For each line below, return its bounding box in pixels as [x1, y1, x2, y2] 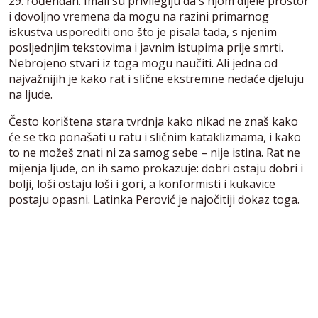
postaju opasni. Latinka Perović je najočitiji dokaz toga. [9, 191, 300, 207]
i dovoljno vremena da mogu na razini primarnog [9, 8, 269, 24]
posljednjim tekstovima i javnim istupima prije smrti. [9, 39, 283, 55]
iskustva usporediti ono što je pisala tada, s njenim [9, 23, 277, 40]
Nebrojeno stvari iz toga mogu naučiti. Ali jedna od [9, 55, 278, 71]
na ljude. [9, 86, 53, 102]
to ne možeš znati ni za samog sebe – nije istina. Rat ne [9, 144, 300, 160]
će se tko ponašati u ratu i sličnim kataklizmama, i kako [9, 128, 301, 145]
